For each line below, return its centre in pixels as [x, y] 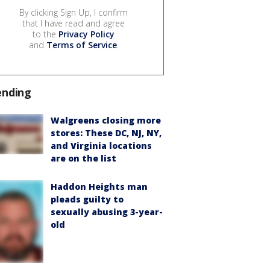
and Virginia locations [101, 146]
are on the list [83, 159]
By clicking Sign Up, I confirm [74, 13]
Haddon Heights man [99, 187]
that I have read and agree [74, 24]
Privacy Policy [86, 34]
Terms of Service [81, 45]
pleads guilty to [87, 199]
